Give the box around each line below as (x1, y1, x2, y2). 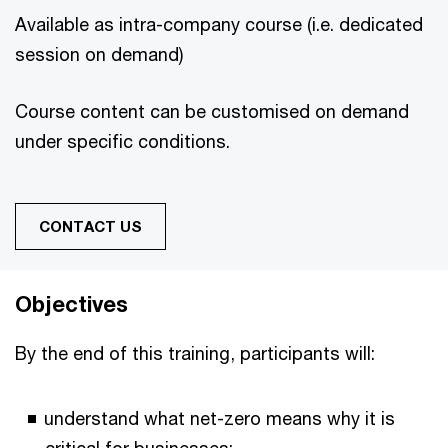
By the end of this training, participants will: (15, 342, 375, 364)
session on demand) (15, 43, 183, 65)
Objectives (15, 291, 128, 317)
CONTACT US (39, 217, 142, 235)
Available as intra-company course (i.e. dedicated (15, 13, 423, 35)
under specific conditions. (15, 130, 230, 152)
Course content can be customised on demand (15, 100, 409, 122)
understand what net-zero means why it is (44, 407, 395, 429)
